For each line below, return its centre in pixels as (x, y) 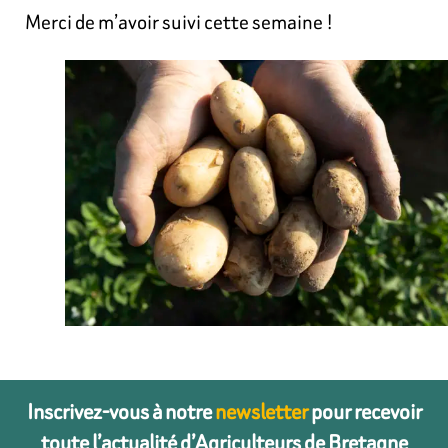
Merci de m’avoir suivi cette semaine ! (179, 22)
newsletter (261, 411)
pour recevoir (364, 411)
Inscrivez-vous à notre (120, 411)
